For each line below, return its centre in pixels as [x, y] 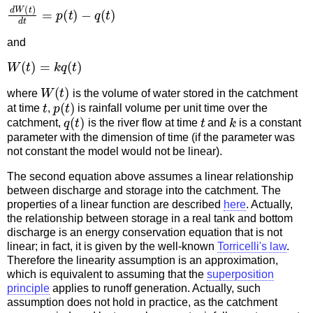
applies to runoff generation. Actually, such [155, 289]
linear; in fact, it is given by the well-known [112, 247]
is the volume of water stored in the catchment [183, 94]
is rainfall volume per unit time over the [172, 108]
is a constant [269, 123]
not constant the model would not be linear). [115, 152]
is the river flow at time [143, 123]
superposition [240, 275]
